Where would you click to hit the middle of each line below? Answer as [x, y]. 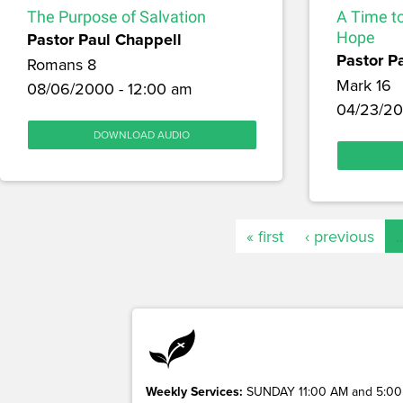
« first [264, 237]
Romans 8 [62, 65]
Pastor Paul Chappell [104, 40]
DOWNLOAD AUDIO [142, 135]
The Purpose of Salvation [116, 17]
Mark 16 [363, 85]
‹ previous [339, 237]
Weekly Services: [194, 392]
